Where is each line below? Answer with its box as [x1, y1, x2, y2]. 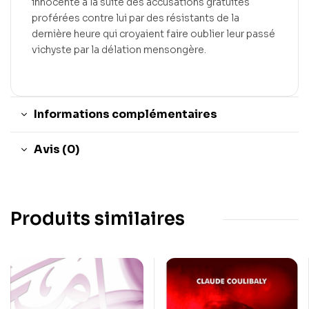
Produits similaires [10, 208, 185, 231]
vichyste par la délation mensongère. [32, 43, 206, 57]
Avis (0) [34, 142, 79, 157]
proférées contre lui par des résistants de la [32, 12, 239, 25]
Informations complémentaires [34, 107, 217, 122]
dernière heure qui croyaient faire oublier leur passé [32, 28, 275, 41]
